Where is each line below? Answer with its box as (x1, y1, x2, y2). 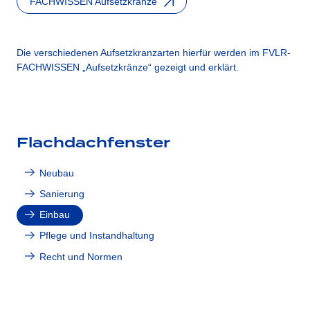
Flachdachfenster (17, 131, 170, 154)
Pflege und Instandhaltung (39, 230, 154, 241)
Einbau (39, 209, 70, 221)
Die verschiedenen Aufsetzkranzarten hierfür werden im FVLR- (17, 46, 291, 58)
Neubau (39, 167, 74, 179)
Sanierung (39, 188, 84, 199)
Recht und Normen (39, 250, 122, 262)
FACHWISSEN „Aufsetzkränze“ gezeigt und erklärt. (17, 61, 239, 73)
